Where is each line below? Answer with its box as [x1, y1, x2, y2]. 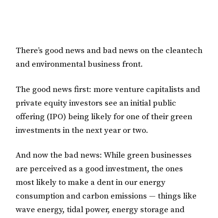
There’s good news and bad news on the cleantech [16, 45, 202, 56]
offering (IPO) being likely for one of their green [16, 111, 192, 122]
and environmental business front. [16, 58, 143, 70]
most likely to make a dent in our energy [16, 177, 165, 188]
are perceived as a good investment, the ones [16, 163, 183, 175]
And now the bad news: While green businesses [16, 150, 192, 161]
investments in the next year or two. [16, 125, 148, 136]
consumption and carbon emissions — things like [16, 191, 197, 202]
